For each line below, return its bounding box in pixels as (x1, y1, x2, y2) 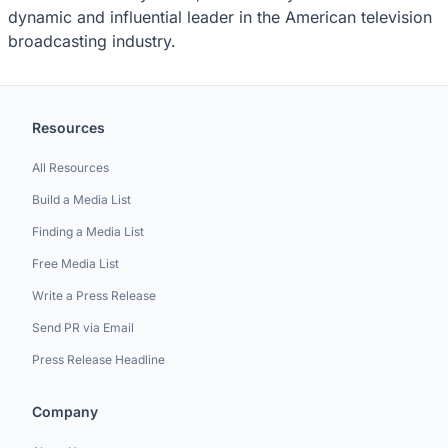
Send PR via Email (32, 320, 134, 335)
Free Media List (32, 256, 119, 271)
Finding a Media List (32, 224, 144, 239)
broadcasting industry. (8, 30, 176, 51)
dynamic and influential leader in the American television (8, 6, 432, 27)
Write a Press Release (32, 288, 156, 303)
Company (32, 403, 98, 420)
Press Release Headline (32, 352, 165, 367)
